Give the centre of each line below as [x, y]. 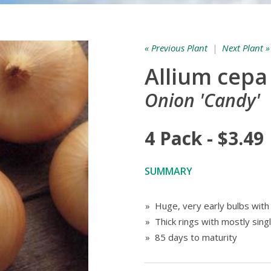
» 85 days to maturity [191, 237]
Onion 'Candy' [202, 100]
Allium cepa [206, 77]
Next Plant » [246, 48]
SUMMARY [168, 171]
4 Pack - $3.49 [204, 138]
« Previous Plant [176, 48]
